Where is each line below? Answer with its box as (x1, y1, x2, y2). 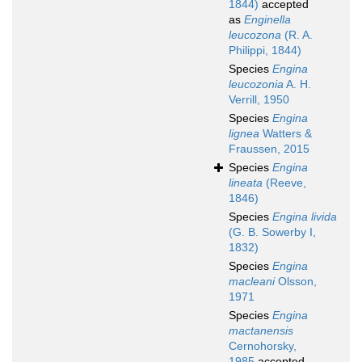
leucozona (229, 28, 281, 42)
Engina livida (272, 210, 337, 224)
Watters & (259, 127, 312, 141)
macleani (229, 275, 275, 288)
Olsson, (275, 275, 317, 288)
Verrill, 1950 (229, 93, 289, 107)
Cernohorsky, (229, 339, 297, 353)
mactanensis (229, 324, 293, 338)
